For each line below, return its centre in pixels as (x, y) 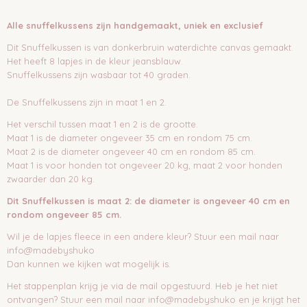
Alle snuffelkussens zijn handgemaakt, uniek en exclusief (135, 25)
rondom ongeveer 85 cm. (64, 214)
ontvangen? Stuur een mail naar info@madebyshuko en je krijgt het (153, 299)
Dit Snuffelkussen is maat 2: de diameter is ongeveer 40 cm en (148, 201)
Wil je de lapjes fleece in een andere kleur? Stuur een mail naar (143, 236)
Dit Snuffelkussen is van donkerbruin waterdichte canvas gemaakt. (150, 47)
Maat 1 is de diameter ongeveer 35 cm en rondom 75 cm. (130, 138)
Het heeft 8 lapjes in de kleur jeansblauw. (95, 61)
